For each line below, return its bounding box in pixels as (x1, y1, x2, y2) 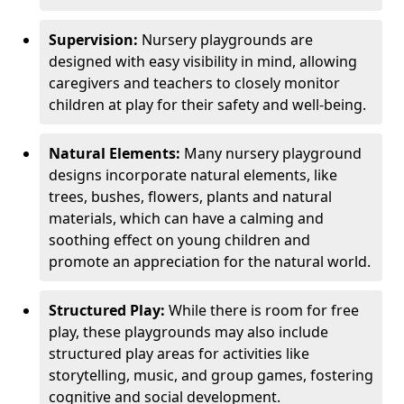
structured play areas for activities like (49, 344, 309, 363)
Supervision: (49, 30, 142, 50)
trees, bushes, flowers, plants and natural (49, 187, 332, 207)
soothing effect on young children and (49, 230, 310, 250)
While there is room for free (165, 300, 359, 320)
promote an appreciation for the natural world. (49, 252, 371, 271)
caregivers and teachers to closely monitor (49, 73, 340, 93)
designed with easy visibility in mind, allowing (49, 51, 357, 71)
